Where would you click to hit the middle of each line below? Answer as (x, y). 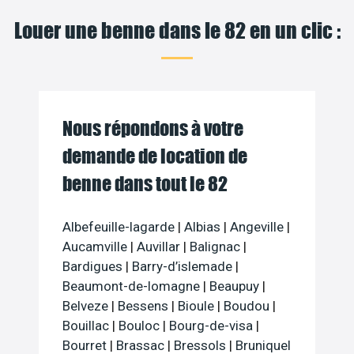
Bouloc (141, 326)
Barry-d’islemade (184, 267)
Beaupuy (236, 286)
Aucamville (96, 247)
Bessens (145, 306)
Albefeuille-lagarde (120, 227)
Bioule (198, 306)
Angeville (258, 227)
